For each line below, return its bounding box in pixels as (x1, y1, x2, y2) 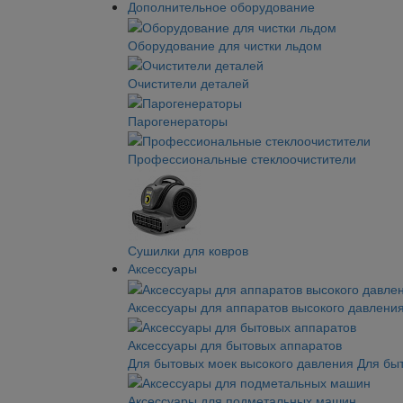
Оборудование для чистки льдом (128, 35, 322, 54)
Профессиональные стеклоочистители (128, 149, 356, 168)
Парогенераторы (128, 112, 228, 130)
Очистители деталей (128, 73, 249, 92)
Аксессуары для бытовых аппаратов (128, 336, 342, 354)
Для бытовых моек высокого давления (128, 354, 354, 372)
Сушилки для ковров (128, 241, 248, 260)
